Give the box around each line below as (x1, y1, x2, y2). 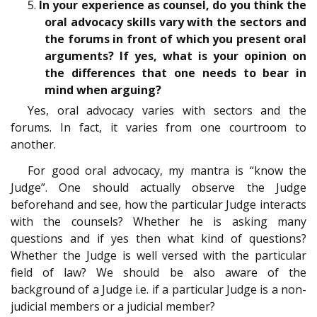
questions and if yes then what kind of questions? (11, 230, 306, 246)
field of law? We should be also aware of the (11, 264, 306, 280)
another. (11, 137, 56, 153)
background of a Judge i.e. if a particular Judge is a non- (11, 281, 306, 297)
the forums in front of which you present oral (45, 31, 306, 47)
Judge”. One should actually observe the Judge (11, 179, 306, 195)
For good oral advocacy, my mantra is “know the (28, 162, 306, 178)
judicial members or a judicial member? (11, 298, 215, 314)
